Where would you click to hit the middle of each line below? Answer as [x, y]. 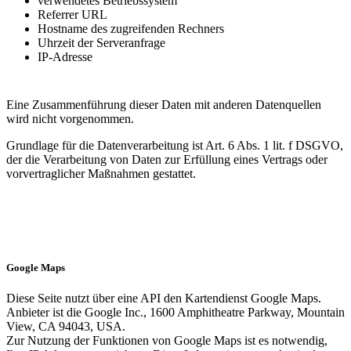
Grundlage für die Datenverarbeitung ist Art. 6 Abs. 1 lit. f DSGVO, [175, 145]
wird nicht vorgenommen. [70, 118]
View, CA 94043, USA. [66, 326]
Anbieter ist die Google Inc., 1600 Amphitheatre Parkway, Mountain [175, 312]
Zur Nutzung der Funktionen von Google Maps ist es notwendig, [167, 340]
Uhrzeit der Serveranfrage [101, 42]
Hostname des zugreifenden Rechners [131, 28]
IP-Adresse [65, 56]
